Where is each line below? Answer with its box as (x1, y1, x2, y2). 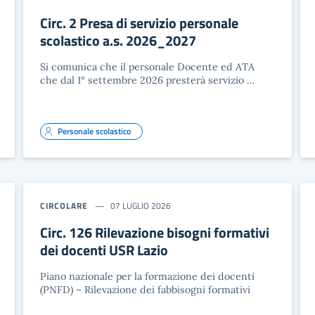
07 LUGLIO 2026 (110, 199, 172, 212)
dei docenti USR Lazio (40, 239, 169, 261)
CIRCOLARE (40, 199, 88, 212)
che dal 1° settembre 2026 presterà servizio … (40, 74, 255, 86)
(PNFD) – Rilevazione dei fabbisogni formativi (40, 283, 251, 296)
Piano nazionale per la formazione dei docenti (40, 270, 255, 283)
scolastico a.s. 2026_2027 (40, 30, 197, 51)
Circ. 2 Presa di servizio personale (40, 12, 239, 34)
